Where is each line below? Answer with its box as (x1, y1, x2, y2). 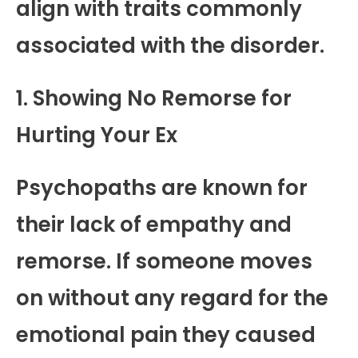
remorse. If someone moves (16, 246, 312, 276)
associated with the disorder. (16, 30, 324, 60)
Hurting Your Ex (16, 120, 177, 149)
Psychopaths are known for (16, 173, 308, 202)
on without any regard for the (16, 283, 328, 312)
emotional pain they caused (16, 320, 316, 349)
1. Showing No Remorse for (16, 83, 292, 113)
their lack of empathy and (16, 209, 292, 239)
